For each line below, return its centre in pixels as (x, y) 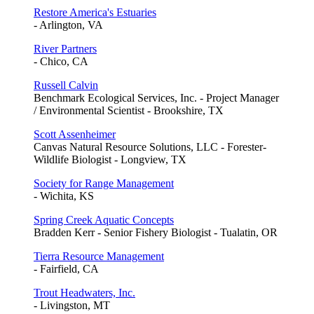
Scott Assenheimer (75, 134)
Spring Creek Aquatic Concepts (104, 219)
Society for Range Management (104, 183)
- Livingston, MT (72, 305)
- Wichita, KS (64, 196)
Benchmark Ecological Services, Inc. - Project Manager (156, 97)
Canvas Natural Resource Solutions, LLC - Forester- (150, 146)
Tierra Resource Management (99, 256)
